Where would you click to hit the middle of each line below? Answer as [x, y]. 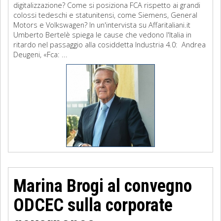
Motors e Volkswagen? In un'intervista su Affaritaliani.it [102, 25]
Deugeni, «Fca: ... [40, 54]
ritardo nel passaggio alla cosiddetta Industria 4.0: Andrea [110, 44]
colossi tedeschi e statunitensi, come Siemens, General [105, 15]
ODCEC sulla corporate [93, 205]
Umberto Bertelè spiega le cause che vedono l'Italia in [102, 35]
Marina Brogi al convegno [103, 186]
